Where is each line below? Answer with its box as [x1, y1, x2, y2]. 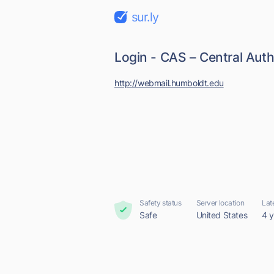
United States [196, 210, 248, 220]
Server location [196, 198, 245, 207]
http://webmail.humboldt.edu [114, 78, 224, 88]
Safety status [139, 198, 182, 207]
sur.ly [131, 10, 158, 24]
